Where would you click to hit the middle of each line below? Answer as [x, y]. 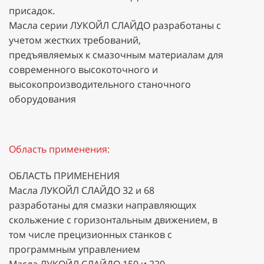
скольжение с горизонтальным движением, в [113, 220]
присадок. [32, 10]
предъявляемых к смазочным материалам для [116, 55]
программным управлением [75, 249]
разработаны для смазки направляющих [103, 205]
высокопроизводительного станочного [100, 84]
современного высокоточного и [83, 69]
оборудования [42, 99]
